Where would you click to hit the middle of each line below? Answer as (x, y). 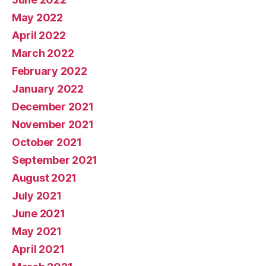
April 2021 (38, 249)
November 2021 (53, 125)
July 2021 (37, 196)
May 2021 (37, 232)
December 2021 (53, 107)
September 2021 (55, 160)
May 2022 (37, 18)
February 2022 (50, 71)
